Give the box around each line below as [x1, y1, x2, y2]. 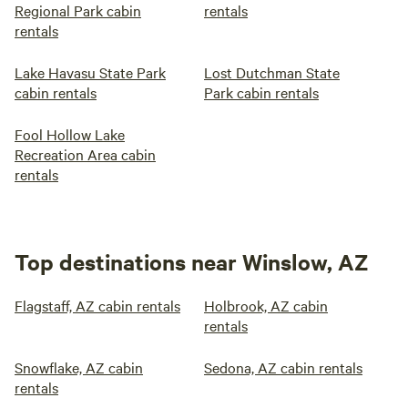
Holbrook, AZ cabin [204, 295, 328, 315]
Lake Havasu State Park [15, 62, 166, 82]
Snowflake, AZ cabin [15, 357, 143, 377]
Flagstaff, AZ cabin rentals [15, 295, 180, 315]
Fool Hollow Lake [15, 124, 125, 144]
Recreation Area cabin [15, 144, 156, 164]
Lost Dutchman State [204, 62, 340, 82]
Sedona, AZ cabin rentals [204, 357, 362, 377]
